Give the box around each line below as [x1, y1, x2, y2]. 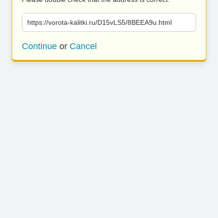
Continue [22, 41, 57, 51]
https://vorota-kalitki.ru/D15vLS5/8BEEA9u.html [27, 18, 172, 26]
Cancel [70, 41, 97, 51]
